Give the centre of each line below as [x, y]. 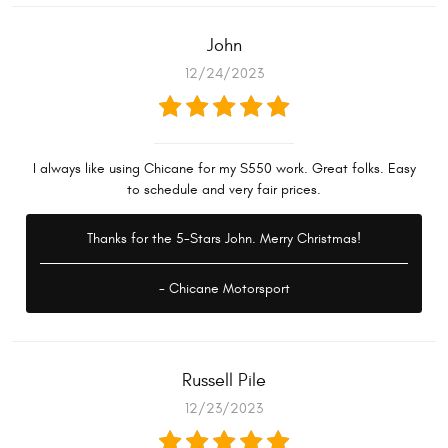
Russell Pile [224, 381]
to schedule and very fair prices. [224, 190]
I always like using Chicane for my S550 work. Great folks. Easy [224, 169]
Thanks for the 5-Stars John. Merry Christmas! [224, 239]
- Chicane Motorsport [224, 289]
